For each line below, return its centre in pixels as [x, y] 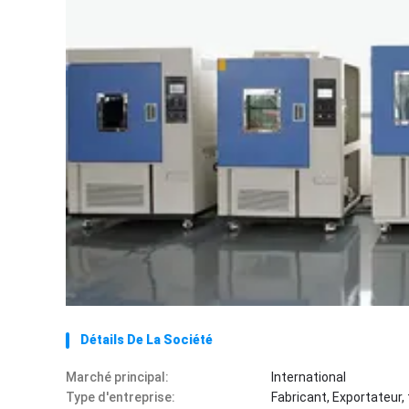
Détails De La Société [147, 340]
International [309, 377]
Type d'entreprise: [121, 397]
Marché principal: [117, 377]
